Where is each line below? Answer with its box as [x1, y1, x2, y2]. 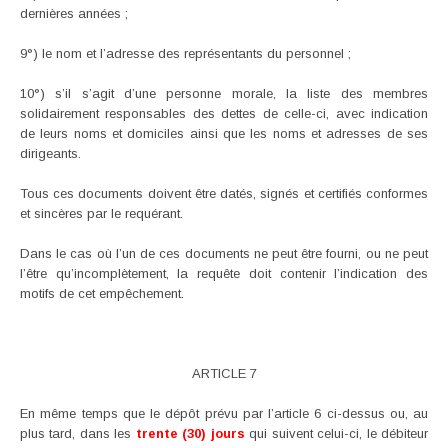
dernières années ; [20, 5, 128, 21]
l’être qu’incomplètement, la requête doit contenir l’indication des [20, 265, 428, 281]
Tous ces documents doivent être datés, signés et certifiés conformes [20, 185, 428, 201]
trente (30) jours [131, 425, 245, 441]
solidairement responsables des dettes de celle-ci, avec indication [20, 105, 428, 121]
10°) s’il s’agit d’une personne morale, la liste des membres [20, 85, 428, 101]
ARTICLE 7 [191, 365, 257, 381]
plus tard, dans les [20, 425, 132, 441]
